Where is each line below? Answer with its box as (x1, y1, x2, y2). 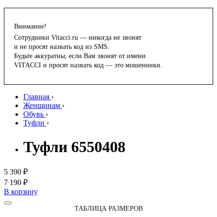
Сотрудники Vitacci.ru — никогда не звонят (14, 34, 141, 42)
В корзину (4, 187, 38, 196)
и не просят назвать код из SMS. (14, 43, 109, 51)
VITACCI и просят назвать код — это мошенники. (14, 62, 162, 69)
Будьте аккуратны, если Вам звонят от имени (14, 52, 146, 60)
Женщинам (23, 101, 60, 110)
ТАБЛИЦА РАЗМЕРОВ (74, 205, 143, 213)
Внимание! (14, 23, 46, 31)
